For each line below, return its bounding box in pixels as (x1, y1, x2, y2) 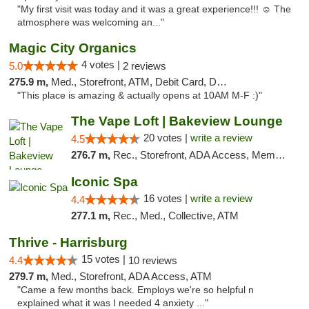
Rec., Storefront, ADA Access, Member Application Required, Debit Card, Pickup (112, 149, 275, 161)
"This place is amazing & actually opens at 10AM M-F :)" (17, 90, 262, 101)
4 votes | (81, 59, 123, 70)
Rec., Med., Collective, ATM (112, 210, 239, 221)
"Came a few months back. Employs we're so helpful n (17, 285, 254, 295)
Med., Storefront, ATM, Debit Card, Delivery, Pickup (51, 76, 217, 88)
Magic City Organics (9, 41, 137, 55)
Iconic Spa (70, 175, 138, 189)
